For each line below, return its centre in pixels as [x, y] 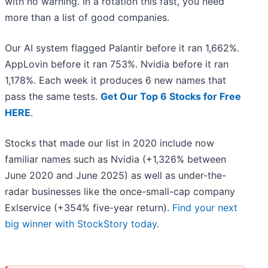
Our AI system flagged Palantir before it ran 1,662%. [122, 48]
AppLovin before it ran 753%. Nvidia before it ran [117, 64]
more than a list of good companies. [87, 18]
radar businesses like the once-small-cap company [120, 192]
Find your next [205, 208]
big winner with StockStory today [81, 224]
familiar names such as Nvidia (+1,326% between [115, 159]
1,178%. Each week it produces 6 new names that [115, 80]
